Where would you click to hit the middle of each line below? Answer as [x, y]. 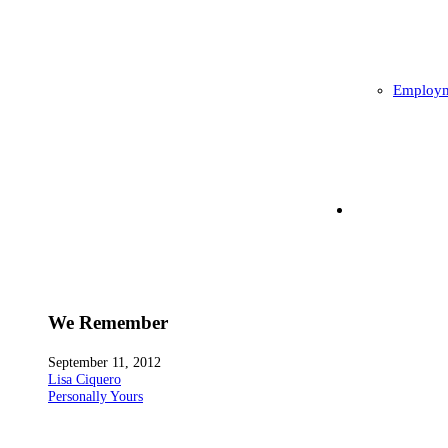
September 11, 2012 [104, 361]
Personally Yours [95, 395]
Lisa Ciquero [84, 378]
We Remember [108, 322]
